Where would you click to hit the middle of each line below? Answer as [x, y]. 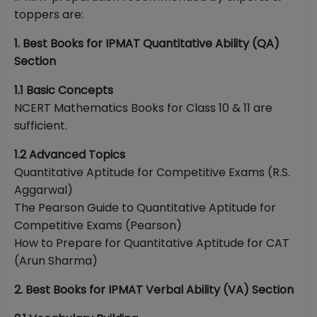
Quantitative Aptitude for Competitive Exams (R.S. [152, 173]
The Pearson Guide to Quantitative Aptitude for [145, 208]
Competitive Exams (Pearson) [98, 226]
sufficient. [41, 126]
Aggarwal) [44, 190]
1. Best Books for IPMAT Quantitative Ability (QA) [147, 44]
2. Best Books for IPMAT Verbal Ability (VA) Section [154, 290]
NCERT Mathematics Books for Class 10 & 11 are [143, 108]
